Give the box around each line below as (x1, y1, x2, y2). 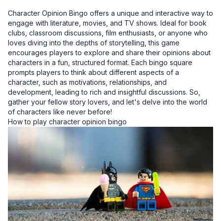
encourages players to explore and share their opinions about (8, 48, 211, 57)
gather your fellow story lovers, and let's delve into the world (8, 98, 207, 107)
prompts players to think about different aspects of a (8, 68, 179, 77)
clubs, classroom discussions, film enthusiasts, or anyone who (8, 29, 208, 37)
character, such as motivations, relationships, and (8, 78, 167, 87)
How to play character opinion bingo (8, 117, 127, 126)
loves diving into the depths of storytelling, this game (8, 38, 180, 47)
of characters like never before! (8, 108, 112, 116)
